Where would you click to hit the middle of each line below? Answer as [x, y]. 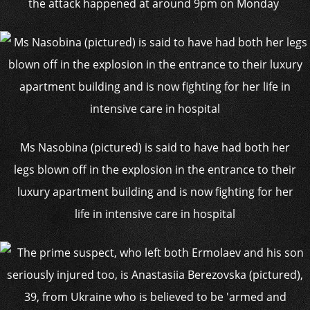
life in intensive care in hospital [155, 214]
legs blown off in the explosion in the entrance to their [155, 170]
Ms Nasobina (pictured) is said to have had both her [155, 147]
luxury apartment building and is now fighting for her [155, 192]
